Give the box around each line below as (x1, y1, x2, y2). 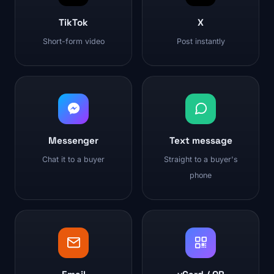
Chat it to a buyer (42, 154, 105, 164)
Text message (169, 134, 232, 146)
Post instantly (176, 36, 225, 46)
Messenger (48, 134, 98, 146)
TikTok (59, 16, 88, 28)
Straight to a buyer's (163, 154, 238, 164)
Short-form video (42, 36, 105, 46)
